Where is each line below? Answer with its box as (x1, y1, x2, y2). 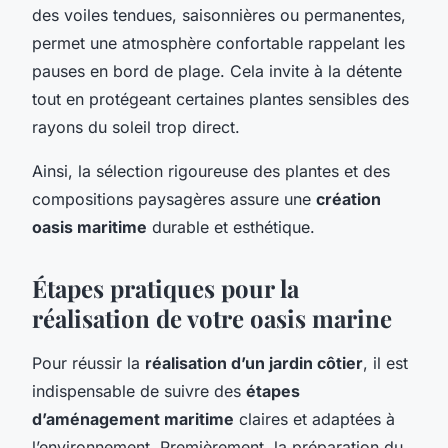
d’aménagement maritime (32, 408, 234, 429)
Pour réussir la (32, 352, 145, 373)
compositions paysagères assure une (32, 188, 316, 209)
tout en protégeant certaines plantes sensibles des (32, 88, 409, 109)
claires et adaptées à (234, 408, 395, 429)
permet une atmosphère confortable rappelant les (32, 32, 405, 53)
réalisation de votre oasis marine (32, 301, 392, 334)
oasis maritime (32, 216, 147, 237)
